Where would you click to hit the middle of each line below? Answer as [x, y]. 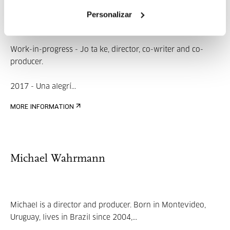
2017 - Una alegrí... [43, 87]
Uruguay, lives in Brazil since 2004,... [74, 218]
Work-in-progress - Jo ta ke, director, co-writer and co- [107, 50]
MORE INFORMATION [42, 107]
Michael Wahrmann [58, 159]
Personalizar [109, 14]
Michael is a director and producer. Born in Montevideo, [108, 205]
